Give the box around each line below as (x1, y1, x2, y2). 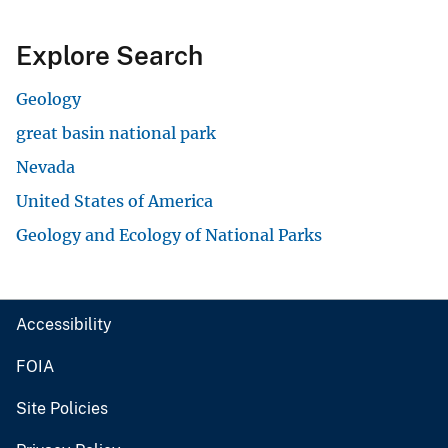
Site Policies (16, 398, 108, 418)
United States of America (16, 190, 213, 211)
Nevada (16, 156, 75, 177)
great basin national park (16, 122, 216, 143)
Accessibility (16, 314, 112, 334)
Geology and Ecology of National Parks (16, 224, 322, 245)
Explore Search (16, 39, 203, 71)
